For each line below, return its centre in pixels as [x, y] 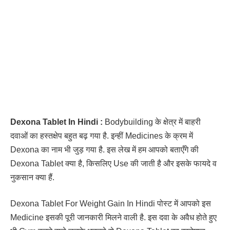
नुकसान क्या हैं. [32, 177]
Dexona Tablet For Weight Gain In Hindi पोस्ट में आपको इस [111, 204]
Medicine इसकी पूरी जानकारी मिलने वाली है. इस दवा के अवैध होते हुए [113, 218]
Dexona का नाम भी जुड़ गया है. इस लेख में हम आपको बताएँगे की [104, 149]
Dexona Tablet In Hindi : [57, 122]
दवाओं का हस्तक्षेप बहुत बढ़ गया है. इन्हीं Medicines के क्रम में [102, 136]
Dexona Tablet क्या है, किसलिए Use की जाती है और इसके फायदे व [113, 163]
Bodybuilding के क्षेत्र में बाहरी [153, 122]
